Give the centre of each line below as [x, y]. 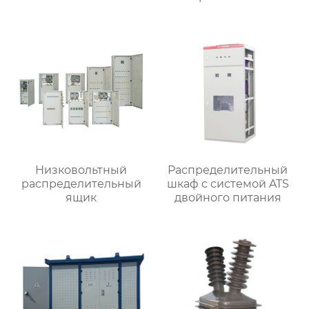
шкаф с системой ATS [228, 184]
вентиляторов [228, 10]
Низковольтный [81, 170]
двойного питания [228, 198]
